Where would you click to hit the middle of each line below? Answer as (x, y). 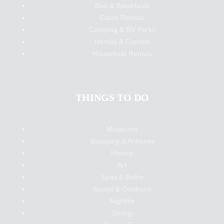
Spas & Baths (122, 177)
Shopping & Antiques (122, 141)
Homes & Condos (122, 41)
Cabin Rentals (122, 17)
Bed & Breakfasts (122, 5)
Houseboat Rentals (122, 53)
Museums (122, 129)
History (122, 153)
